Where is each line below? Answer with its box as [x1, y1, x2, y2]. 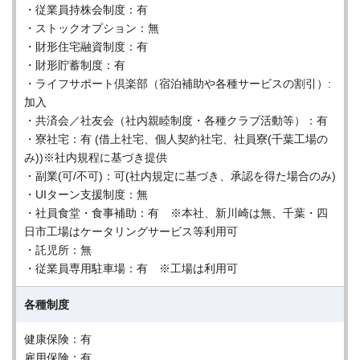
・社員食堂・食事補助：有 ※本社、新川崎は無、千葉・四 [24, 207, 328, 219]
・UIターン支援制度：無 [24, 188, 148, 201]
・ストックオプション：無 [24, 22, 159, 35]
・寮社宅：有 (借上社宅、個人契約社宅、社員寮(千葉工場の [24, 133, 328, 145]
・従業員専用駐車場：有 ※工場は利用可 [24, 262, 238, 275]
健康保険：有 [24, 333, 92, 346]
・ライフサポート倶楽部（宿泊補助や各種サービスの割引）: [24, 77, 331, 90]
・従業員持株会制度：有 [24, 3, 148, 16]
